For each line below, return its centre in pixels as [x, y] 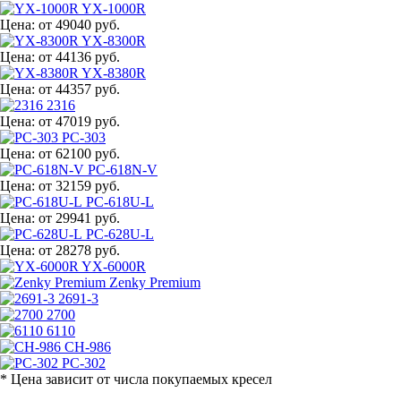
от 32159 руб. [79, 185]
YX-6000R [114, 266]
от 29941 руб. [79, 218]
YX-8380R [114, 73]
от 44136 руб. [79, 56]
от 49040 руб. [79, 24]
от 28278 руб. [79, 250]
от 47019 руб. [79, 121]
